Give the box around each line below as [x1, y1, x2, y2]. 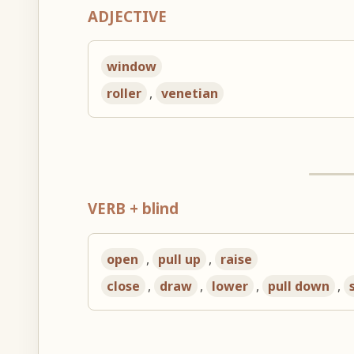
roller [107, 85, 142, 103]
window [107, 58, 157, 76]
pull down [268, 277, 330, 295]
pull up [158, 250, 201, 268]
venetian [161, 85, 219, 103]
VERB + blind [88, 198, 179, 219]
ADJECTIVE [88, 6, 168, 26]
